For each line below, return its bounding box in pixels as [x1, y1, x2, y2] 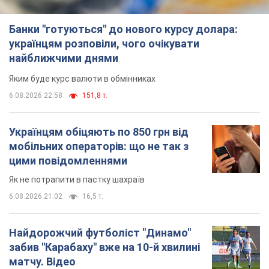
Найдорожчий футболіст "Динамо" [9, 226, 191, 240]
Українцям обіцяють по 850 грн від [9, 125, 189, 139]
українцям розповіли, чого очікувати [9, 37, 199, 50]
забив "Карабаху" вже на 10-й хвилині [9, 241, 200, 254]
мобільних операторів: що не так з [9, 140, 189, 153]
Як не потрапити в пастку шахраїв [9, 175, 145, 185]
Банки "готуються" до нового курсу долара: [9, 23, 238, 36]
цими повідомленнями [9, 154, 127, 168]
